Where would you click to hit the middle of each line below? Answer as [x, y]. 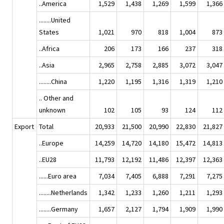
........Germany [58, 209]
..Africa [49, 48]
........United [55, 20]
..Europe [51, 143]
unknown [52, 110]
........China [53, 81]
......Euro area [58, 176]
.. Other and [56, 98]
